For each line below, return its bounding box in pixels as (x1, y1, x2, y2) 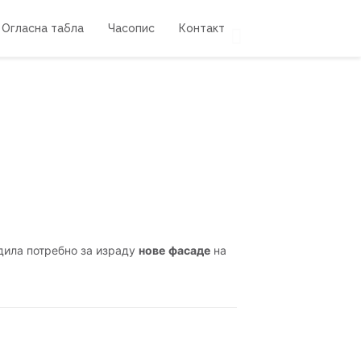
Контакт (179, 22, 225, 35)
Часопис (108, 22, 155, 35)
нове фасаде (139, 243, 210, 258)
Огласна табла (2, 22, 84, 35)
